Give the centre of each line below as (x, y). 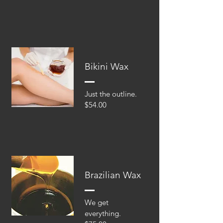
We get (97, 202)
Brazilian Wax (113, 175)
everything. (104, 213)
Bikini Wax (107, 66)
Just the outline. (112, 94)
